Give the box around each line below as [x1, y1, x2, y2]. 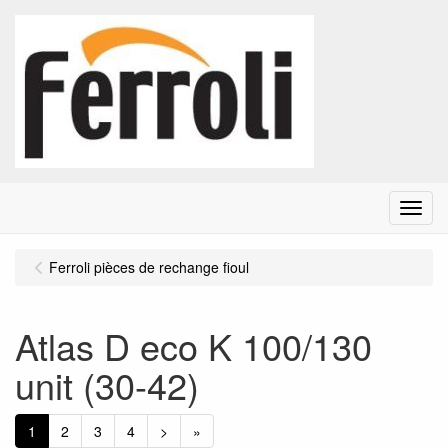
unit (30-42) [15, 359, 199, 410]
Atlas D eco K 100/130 [15, 320, 372, 371]
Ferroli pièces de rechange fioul [49, 257, 249, 277]
